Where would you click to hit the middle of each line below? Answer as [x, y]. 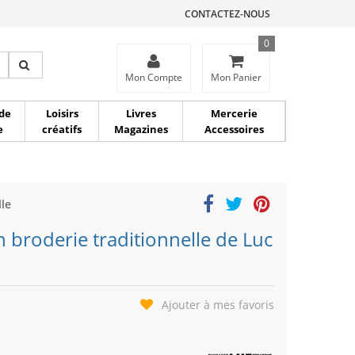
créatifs [62, 129]
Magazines [141, 129]
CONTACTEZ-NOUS [227, 14]
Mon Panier [236, 77]
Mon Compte [154, 77]
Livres [141, 113]
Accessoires [234, 129]
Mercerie [234, 113]
